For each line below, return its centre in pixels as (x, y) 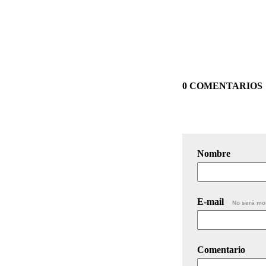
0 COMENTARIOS (222, 85)
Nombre (214, 153)
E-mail (212, 201)
